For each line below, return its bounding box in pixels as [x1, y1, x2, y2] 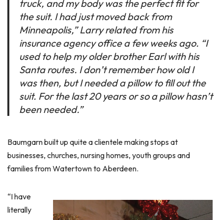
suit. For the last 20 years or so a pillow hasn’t [19, 90, 213, 102]
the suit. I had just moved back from [19, 10, 172, 23]
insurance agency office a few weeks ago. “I [19, 37, 208, 49]
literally [7, 205, 31, 215]
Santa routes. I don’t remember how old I [19, 63, 194, 76]
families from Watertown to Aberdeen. [7, 164, 138, 173]
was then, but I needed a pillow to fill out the [19, 77, 206, 89]
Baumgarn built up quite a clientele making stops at [7, 137, 178, 147]
